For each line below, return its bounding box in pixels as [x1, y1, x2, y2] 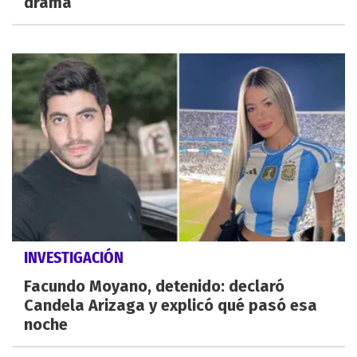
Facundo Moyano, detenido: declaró [24, 276, 284, 296]
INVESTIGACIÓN [24, 247, 124, 267]
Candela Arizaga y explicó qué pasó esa [24, 295, 317, 315]
